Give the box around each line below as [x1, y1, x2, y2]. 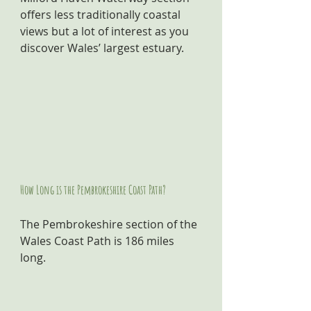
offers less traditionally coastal [20, 7, 183, 22]
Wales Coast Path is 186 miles [20, 233, 177, 249]
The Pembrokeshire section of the [20, 217, 200, 232]
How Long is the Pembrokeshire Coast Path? [20, 182, 166, 197]
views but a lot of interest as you [20, 24, 192, 39]
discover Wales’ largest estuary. [20, 40, 184, 56]
